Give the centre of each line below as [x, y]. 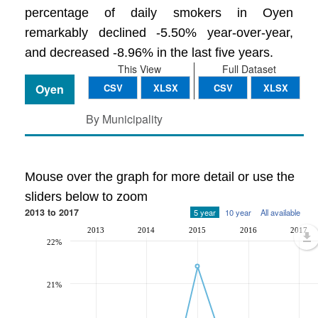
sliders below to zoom [86, 197]
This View [139, 69]
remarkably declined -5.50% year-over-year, [159, 33]
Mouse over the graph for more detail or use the [160, 177]
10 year [238, 212]
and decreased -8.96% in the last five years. [149, 53]
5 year [205, 212]
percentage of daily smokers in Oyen [159, 13]
